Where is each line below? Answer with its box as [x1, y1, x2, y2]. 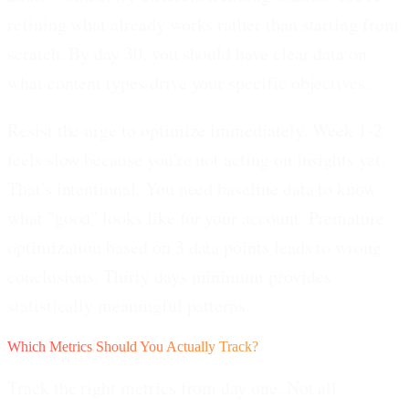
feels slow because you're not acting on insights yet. [7, 146, 385, 172]
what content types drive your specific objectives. [7, 69, 371, 95]
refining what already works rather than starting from [7, 11, 399, 37]
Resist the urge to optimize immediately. [7, 117, 308, 142]
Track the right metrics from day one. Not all [7, 374, 338, 400]
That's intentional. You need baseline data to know [7, 175, 377, 201]
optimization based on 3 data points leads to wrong [7, 234, 383, 259]
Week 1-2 [307, 117, 383, 142]
